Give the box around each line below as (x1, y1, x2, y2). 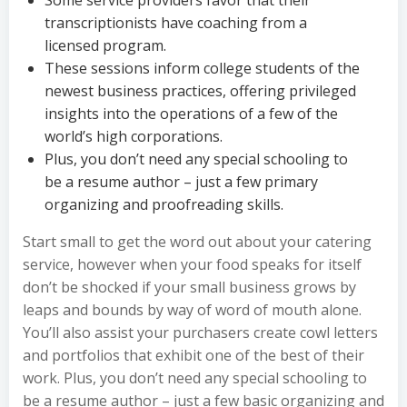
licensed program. (45, 35, 166, 55)
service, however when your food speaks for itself (23, 254, 362, 274)
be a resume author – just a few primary (45, 172, 318, 192)
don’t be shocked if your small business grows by (23, 277, 356, 297)
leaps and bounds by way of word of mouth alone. (23, 300, 362, 320)
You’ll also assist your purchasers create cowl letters (23, 323, 378, 342)
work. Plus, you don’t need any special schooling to (23, 368, 367, 388)
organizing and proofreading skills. (45, 194, 283, 214)
